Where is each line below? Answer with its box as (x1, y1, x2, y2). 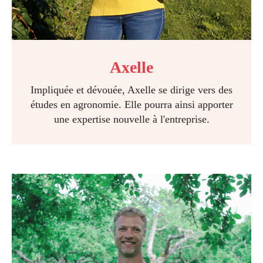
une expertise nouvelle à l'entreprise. (53, 113, 210, 125)
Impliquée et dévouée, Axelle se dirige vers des (31, 84, 232, 96)
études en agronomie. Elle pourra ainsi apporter (30, 99, 233, 110)
